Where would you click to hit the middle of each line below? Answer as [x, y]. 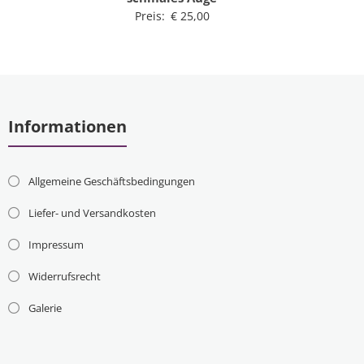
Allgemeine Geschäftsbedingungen [111, 182]
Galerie [45, 308]
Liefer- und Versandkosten [92, 213]
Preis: [151, 16]
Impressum [56, 245]
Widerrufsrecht [64, 277]
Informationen [67, 127]
